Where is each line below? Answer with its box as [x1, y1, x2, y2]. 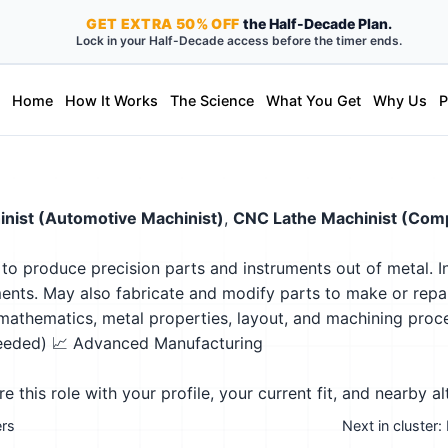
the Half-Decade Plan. [239, 15, 392, 32]
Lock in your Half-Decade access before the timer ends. [76, 33, 402, 48]
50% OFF [175, 15, 240, 32]
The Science [169, 91, 254, 109]
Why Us [372, 91, 427, 109]
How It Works [64, 91, 158, 109]
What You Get [265, 91, 361, 109]
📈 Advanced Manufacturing [52, 333, 263, 353]
